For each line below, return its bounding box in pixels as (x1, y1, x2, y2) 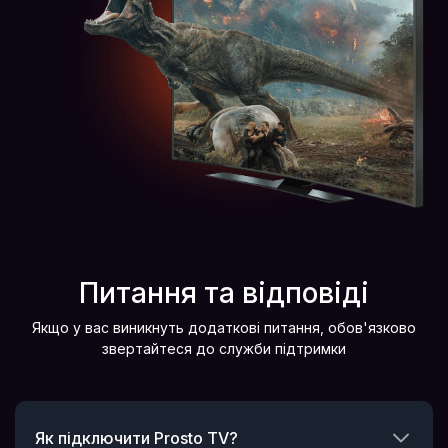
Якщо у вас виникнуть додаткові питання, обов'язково (32, 318, 416, 336)
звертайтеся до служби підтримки (102, 339, 346, 357)
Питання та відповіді (79, 275, 369, 310)
